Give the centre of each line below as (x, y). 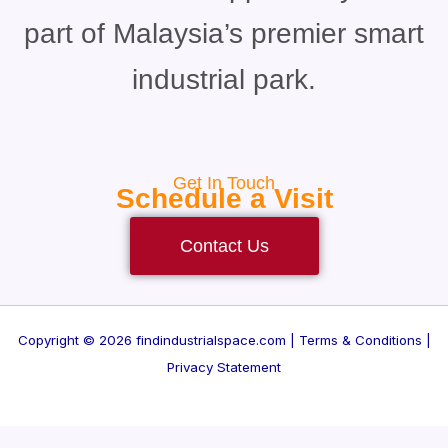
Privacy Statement (224, 367)
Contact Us (224, 245)
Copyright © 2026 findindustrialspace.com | (158, 340)
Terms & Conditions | (364, 340)
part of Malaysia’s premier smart (224, 33)
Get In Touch (224, 182)
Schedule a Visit (224, 198)
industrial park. (224, 79)
